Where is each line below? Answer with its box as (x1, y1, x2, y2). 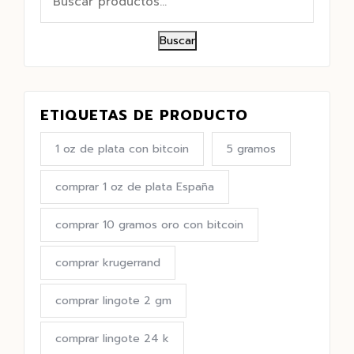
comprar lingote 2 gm (55, 292, 171, 310)
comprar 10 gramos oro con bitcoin (55, 217, 243, 234)
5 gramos (227, 141, 276, 158)
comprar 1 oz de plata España (55, 179, 214, 196)
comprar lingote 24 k (55, 330, 169, 348)
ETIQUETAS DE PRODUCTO (40, 104, 248, 127)
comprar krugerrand (55, 254, 160, 272)
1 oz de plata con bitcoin (55, 141, 189, 158)
